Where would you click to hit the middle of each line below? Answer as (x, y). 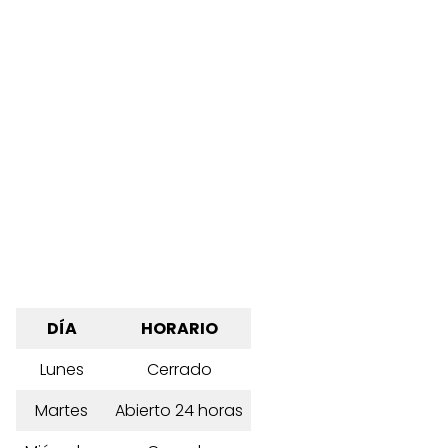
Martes (61, 410)
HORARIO (179, 328)
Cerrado (179, 369)
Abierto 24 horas (179, 410)
